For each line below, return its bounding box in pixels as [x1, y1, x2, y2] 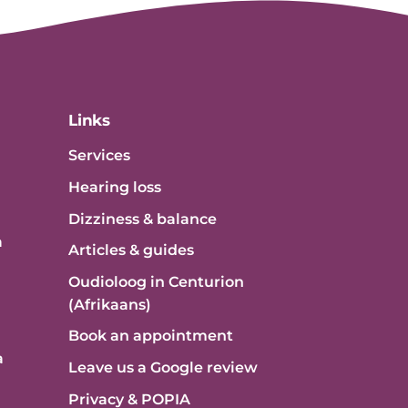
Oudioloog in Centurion [68, 273, 244, 291]
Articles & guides [68, 241, 194, 260]
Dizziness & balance [68, 209, 217, 228]
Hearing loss [68, 178, 161, 197]
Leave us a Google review [68, 359, 258, 377]
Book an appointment [68, 327, 233, 345]
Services [68, 147, 130, 165]
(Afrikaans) [68, 296, 151, 314]
